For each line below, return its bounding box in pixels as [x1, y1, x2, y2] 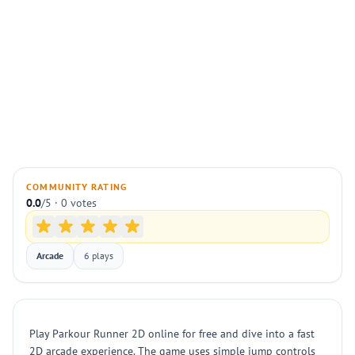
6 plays [84, 250, 113, 261]
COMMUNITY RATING [26, 181, 128, 193]
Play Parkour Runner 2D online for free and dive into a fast [29, 326, 315, 341]
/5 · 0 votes [41, 196, 97, 210]
